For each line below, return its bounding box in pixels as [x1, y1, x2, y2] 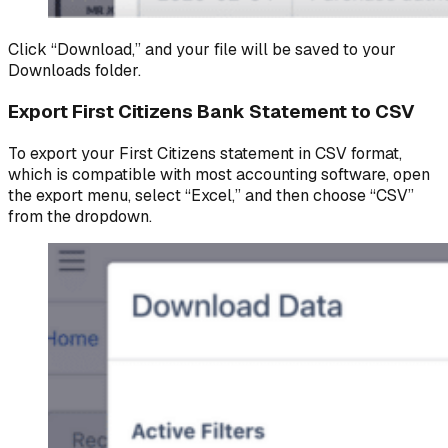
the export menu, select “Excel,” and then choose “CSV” [8, 185, 414, 207]
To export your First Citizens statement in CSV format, [8, 143, 402, 165]
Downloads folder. [8, 59, 141, 81]
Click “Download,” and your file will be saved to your [8, 38, 396, 60]
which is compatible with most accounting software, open [8, 164, 430, 186]
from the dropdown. [8, 206, 152, 228]
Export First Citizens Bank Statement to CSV [8, 99, 415, 125]
